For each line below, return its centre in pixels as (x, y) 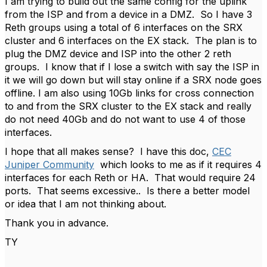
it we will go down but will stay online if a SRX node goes (133, 80)
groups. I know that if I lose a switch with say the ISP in (132, 67)
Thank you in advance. (57, 223)
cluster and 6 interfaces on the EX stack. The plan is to (131, 41)
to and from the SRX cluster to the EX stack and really (128, 106)
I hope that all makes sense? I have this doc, (108, 151)
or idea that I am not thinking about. (86, 204)
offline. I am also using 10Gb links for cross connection (129, 93)
